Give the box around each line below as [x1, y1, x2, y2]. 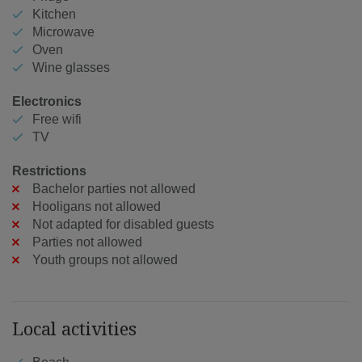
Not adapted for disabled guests [32, 217, 214, 231]
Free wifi [32, 112, 82, 126]
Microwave [32, 24, 95, 39]
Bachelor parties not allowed [32, 181, 196, 196]
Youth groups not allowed [32, 252, 178, 267]
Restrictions [12, 163, 86, 178]
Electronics [12, 94, 82, 108]
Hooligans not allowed [32, 199, 161, 213]
